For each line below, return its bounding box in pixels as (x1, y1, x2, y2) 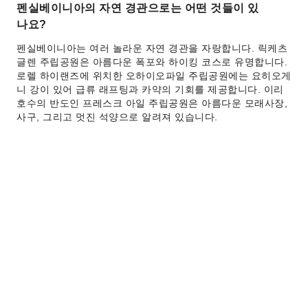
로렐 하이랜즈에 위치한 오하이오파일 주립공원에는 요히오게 (16, 70, 291, 81)
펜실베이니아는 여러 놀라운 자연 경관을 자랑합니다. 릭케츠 (16, 43, 287, 54)
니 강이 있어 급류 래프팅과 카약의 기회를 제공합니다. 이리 (16, 84, 284, 95)
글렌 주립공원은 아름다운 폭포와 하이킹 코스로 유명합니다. (16, 56, 287, 67)
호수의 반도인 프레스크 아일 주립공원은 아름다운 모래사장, (16, 98, 287, 109)
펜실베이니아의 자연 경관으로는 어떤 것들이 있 (16, 2, 259, 14)
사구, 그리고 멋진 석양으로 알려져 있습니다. (16, 111, 218, 122)
